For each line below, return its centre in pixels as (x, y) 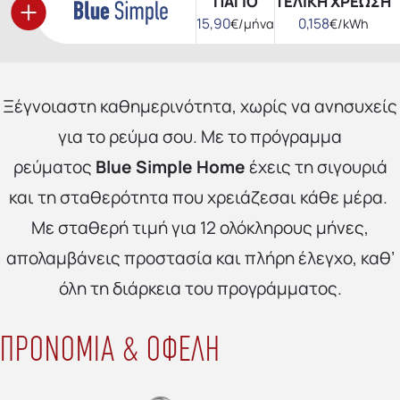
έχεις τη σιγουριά (316, 167)
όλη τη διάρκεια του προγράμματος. (200, 288)
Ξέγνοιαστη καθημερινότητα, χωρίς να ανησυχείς (200, 106)
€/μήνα (252, 23)
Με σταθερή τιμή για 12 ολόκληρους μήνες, (200, 227)
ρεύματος (54, 167)
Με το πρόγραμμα (271, 136)
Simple (162, 167)
